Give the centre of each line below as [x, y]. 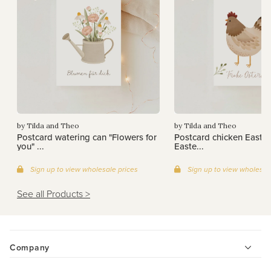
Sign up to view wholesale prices [83, 169]
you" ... [31, 146]
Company [30, 247]
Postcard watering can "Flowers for [87, 137]
